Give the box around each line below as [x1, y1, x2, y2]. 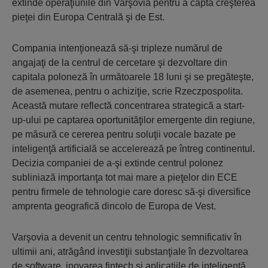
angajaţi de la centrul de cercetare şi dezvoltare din [12, 57, 227, 68]
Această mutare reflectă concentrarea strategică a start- [12, 100, 245, 111]
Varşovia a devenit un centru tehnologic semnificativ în [12, 232, 242, 242]
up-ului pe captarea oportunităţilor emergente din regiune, [12, 115, 255, 125]
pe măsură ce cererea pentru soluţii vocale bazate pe [12, 129, 236, 139]
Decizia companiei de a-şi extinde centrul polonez [12, 158, 223, 168]
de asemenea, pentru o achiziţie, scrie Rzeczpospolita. [12, 86, 243, 96]
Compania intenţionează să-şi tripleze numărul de [12, 43, 223, 53]
